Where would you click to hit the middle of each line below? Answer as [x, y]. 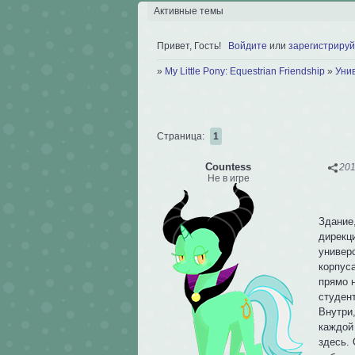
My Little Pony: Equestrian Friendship [245, 72]
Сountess [228, 167]
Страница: [182, 136]
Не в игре [228, 179]
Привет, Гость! [189, 46]
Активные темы [188, 11]
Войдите [248, 46]
